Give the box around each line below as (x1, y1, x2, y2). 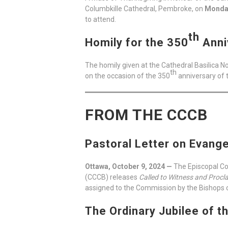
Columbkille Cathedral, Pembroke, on (85, 5, 205, 13)
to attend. (85, 15, 116, 24)
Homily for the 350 (85, 36, 188, 49)
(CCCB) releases (85, 173, 139, 182)
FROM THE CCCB (85, 106, 208, 124)
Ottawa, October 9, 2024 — (85, 162, 174, 171)
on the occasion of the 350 (85, 72, 170, 80)
